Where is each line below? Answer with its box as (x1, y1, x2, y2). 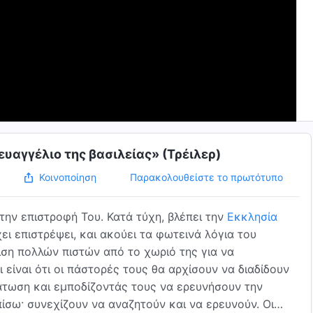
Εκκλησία (227, 210, 277, 224)
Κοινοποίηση (38, 171, 96, 183)
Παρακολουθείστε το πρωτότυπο (129, 170, 283, 183)
